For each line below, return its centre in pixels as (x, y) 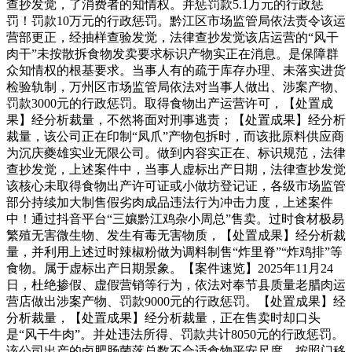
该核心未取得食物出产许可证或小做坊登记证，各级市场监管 (176, 185)
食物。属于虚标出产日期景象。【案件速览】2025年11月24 (170, 268)
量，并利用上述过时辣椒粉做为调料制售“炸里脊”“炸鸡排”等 (174, 251)
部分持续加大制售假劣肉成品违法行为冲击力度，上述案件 (170, 202)
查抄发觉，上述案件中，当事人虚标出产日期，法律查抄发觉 (176, 169)
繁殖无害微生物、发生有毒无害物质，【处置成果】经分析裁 (176, 235)
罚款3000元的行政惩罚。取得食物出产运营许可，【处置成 (170, 103)
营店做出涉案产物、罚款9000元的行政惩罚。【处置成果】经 (176, 301)
